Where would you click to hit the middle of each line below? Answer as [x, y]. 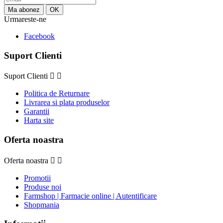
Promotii [37, 178]
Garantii [37, 111]
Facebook [39, 36]
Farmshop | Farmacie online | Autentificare [90, 196]
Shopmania [42, 205]
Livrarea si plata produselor [67, 103]
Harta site [39, 120]
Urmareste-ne [25, 19]
